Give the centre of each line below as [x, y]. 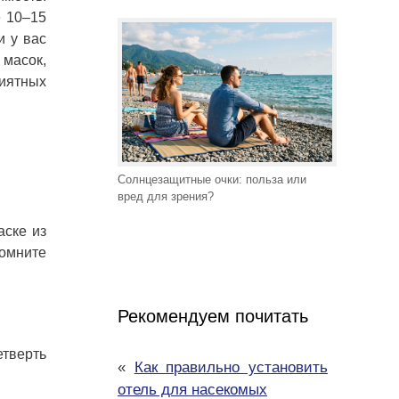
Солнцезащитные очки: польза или [212, 180]
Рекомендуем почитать [213, 317]
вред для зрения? [166, 197]
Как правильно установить [231, 368]
